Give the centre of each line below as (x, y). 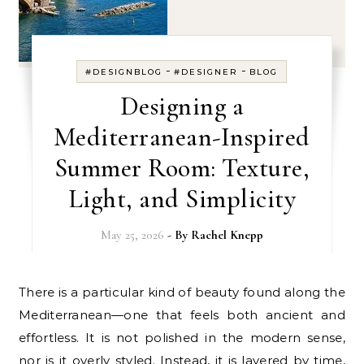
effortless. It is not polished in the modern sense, (182, 337)
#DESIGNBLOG (124, 71)
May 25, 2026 (132, 234)
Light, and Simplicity (182, 198)
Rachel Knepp (227, 234)
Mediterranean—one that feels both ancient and (182, 314)
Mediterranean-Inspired (182, 136)
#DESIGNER (206, 71)
